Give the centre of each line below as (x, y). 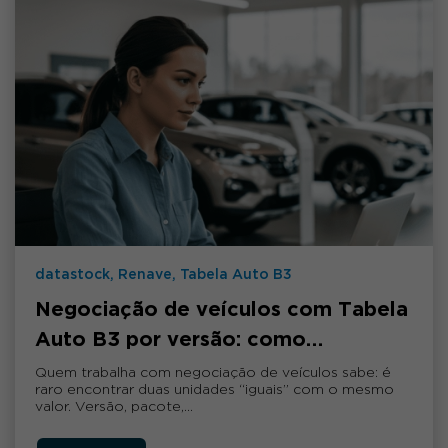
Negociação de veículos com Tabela (221, 309)
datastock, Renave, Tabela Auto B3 (163, 274)
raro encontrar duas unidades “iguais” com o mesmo (214, 389)
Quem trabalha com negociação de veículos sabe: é (213, 372)
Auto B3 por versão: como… (179, 339)
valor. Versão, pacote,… (114, 406)
